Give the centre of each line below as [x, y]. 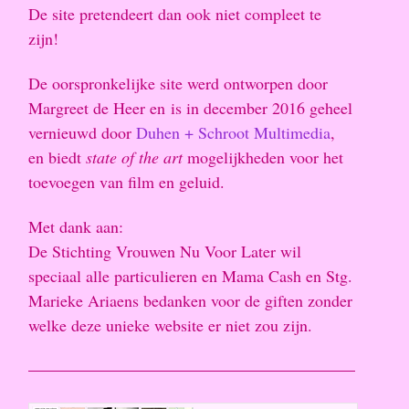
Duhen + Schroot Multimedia [233, 133]
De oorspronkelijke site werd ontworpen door [178, 84]
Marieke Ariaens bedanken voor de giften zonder [190, 300]
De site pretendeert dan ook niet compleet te [175, 14]
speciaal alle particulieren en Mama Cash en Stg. [190, 275]
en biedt [57, 157]
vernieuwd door [82, 133]
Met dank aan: [76, 226]
